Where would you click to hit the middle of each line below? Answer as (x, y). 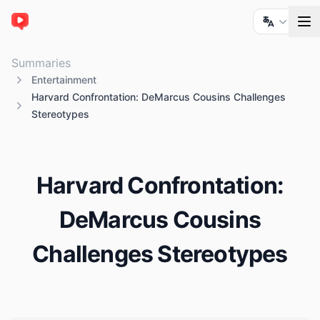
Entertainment (64, 80)
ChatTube (37, 29)
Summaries (41, 63)
